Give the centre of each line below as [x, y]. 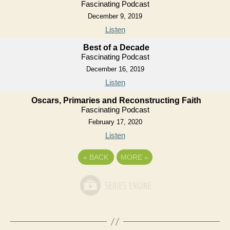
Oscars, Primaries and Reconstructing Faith [116, 101]
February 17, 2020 [115, 122]
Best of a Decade [116, 48]
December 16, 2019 [115, 69]
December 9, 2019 [115, 16]
